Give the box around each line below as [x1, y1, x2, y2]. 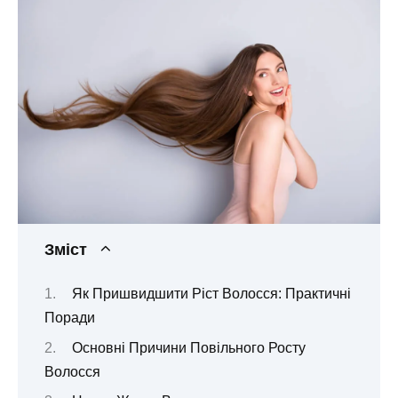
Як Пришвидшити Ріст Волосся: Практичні [71, 286, 351, 302]
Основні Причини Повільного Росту [71, 339, 306, 355]
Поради [44, 310, 95, 326]
